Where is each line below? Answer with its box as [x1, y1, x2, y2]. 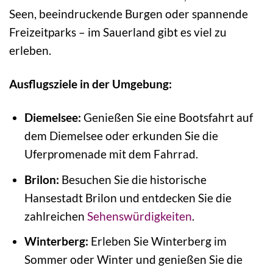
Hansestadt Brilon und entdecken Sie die [24, 190, 232, 205]
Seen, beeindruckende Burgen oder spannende [9, 7, 248, 21]
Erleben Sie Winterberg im [88, 234, 227, 249]
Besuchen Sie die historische [58, 172, 207, 186]
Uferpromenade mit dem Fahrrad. [24, 147, 198, 161]
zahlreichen [24, 208, 87, 223]
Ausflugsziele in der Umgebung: [9, 77, 172, 91]
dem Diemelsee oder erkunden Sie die [24, 129, 218, 143]
